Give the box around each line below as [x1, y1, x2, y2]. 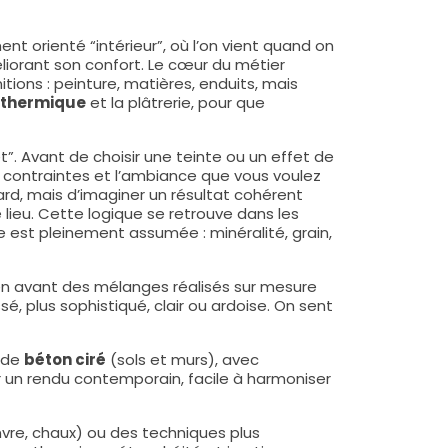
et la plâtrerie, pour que [86, 92, 265, 113]
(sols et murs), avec [106, 349, 259, 370]
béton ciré [24, 349, 106, 370]
